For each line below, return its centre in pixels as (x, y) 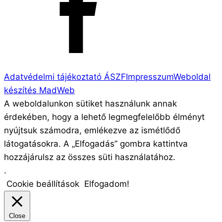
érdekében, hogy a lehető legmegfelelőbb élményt (104, 117)
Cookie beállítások (43, 184)
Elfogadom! (107, 184)
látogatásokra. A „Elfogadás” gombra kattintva (96, 144)
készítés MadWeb (39, 90)
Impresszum (150, 77)
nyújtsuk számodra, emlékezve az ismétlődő (92, 131)
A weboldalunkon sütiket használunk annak (90, 104)
